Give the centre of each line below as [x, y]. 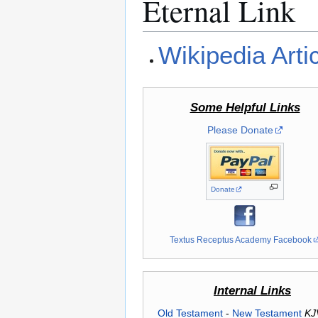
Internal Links [252, 291]
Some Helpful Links [245, 108]
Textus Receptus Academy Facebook [241, 240]
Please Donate [240, 130]
